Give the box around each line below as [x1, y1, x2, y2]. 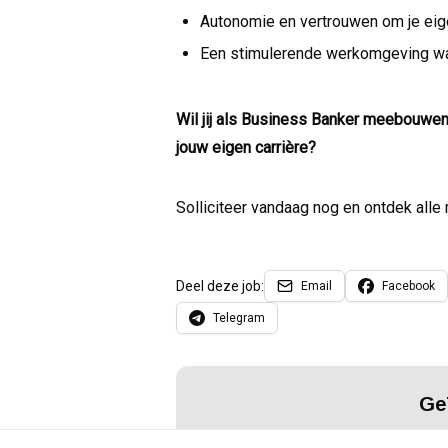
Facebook [382, 279, 435, 294]
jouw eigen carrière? [176, 138, 316, 158]
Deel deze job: [176, 278, 264, 295]
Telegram [213, 311, 265, 326]
